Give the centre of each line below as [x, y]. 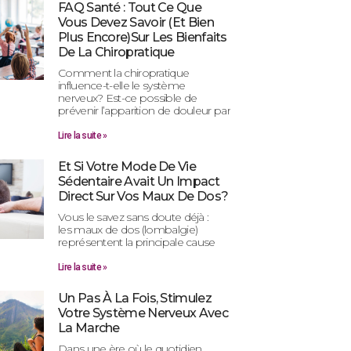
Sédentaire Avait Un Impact [139, 181]
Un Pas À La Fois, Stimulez [135, 298]
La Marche [89, 327]
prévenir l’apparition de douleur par [144, 110]
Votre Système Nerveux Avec [143, 313]
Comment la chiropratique [124, 72]
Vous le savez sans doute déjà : [134, 217]
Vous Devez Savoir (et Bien [136, 22]
